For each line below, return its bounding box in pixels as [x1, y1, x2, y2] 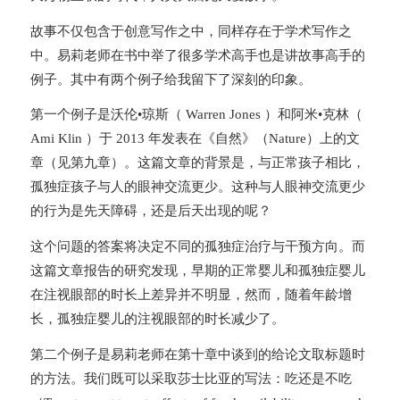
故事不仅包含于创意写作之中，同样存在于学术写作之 [29, 23, 352, 38]
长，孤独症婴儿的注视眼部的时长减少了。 [29, 312, 285, 327]
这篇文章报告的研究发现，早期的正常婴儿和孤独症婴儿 [29, 263, 365, 279]
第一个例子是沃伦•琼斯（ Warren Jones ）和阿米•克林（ [29, 107, 362, 122]
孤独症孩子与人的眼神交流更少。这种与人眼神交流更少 [29, 179, 365, 195]
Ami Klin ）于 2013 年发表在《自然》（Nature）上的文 [29, 131, 360, 146]
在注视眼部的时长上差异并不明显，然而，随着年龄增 [29, 287, 352, 303]
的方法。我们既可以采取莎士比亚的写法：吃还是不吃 [29, 371, 352, 386]
